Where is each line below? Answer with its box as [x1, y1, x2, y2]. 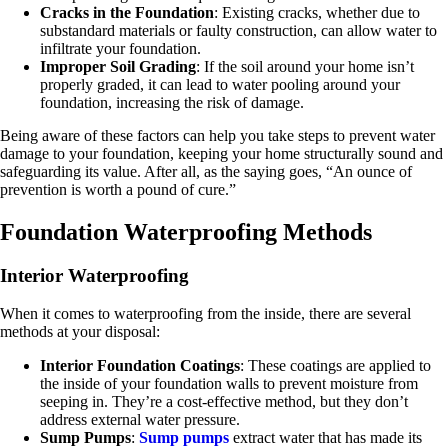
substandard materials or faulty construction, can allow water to [40, 21, 437, 39]
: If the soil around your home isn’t [196, 57, 414, 75]
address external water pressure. [40, 411, 240, 429]
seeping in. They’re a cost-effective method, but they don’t [40, 393, 408, 411]
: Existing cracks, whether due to [214, 3, 420, 21]
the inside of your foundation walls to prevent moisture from [40, 375, 418, 393]
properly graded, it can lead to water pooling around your [40, 75, 400, 93]
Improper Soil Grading [40, 57, 196, 75]
